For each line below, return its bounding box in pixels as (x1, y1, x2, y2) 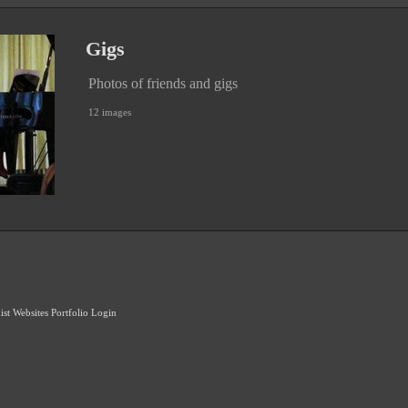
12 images (88, 107, 131, 117)
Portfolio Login (51, 307, 117, 318)
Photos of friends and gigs (88, 76, 238, 91)
